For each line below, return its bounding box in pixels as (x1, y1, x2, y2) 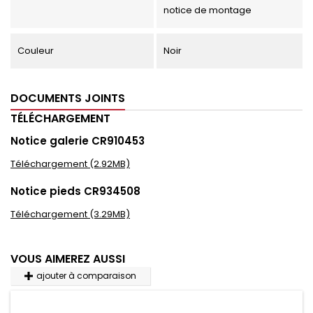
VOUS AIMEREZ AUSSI (10, 251, 125, 268)
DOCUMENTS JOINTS (10, 90, 125, 107)
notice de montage (163, 3, 252, 17)
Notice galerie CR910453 (10, 133, 145, 149)
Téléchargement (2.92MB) (10, 157, 130, 171)
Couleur (17, 44, 54, 58)
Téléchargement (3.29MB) (10, 208, 130, 221)
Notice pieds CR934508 (10, 184, 140, 199)
